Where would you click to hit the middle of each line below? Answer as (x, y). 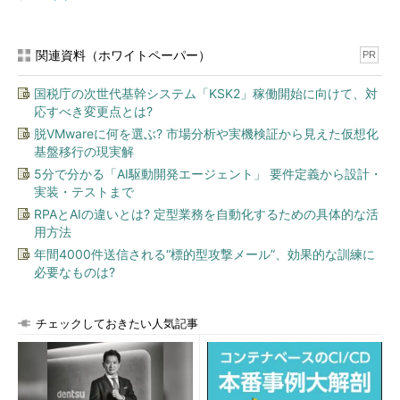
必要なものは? (75, 272)
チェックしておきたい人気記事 (117, 324)
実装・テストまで (84, 192)
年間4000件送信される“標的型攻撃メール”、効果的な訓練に (204, 254)
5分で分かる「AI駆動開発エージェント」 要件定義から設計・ (208, 174)
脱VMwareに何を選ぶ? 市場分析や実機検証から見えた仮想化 (206, 133)
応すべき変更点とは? (93, 111)
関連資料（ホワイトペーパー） (123, 55)
